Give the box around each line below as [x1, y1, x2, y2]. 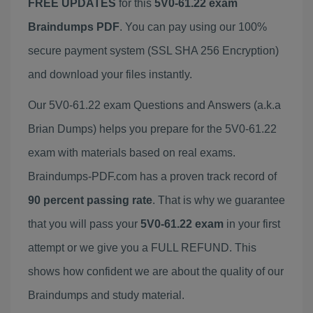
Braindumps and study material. [28, 289, 184, 301]
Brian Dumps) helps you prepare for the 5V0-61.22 [28, 123, 277, 135]
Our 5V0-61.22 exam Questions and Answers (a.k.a [28, 99, 281, 111]
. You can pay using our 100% [119, 21, 267, 33]
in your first [224, 218, 280, 230]
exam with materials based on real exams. [28, 147, 235, 159]
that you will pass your [28, 218, 140, 230]
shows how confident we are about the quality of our [28, 265, 284, 277]
